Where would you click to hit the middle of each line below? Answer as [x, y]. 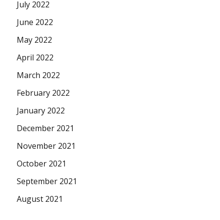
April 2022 [35, 57]
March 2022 [39, 75]
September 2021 [47, 181]
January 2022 [41, 110]
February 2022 [43, 93]
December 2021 [46, 128]
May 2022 [35, 40]
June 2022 [35, 22]
